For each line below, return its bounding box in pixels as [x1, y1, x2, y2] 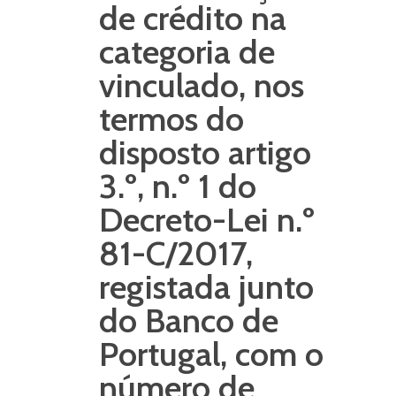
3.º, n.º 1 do [99, 165, 256, 207]
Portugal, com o [99, 333, 324, 375]
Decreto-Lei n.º [99, 199, 315, 240]
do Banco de [99, 300, 278, 341]
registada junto [99, 266, 314, 308]
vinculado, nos [99, 65, 304, 106]
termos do [99, 98, 244, 140]
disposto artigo [99, 132, 311, 173]
